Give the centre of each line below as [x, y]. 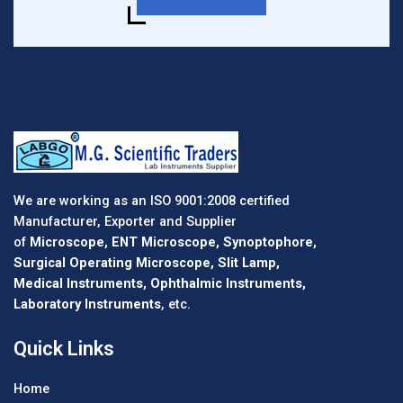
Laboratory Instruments [87, 304]
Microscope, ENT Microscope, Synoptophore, [173, 242]
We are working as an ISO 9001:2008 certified [152, 200]
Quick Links [64, 349]
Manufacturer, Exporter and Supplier [125, 221]
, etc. [176, 304]
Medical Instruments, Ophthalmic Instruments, [160, 283]
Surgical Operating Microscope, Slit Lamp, [147, 262]
